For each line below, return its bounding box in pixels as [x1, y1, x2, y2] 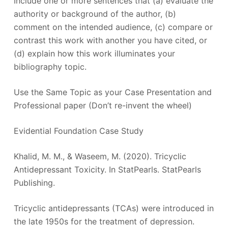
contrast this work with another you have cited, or [13, 35, 207, 45]
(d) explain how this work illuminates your [13, 48, 175, 59]
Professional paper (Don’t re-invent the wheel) [13, 100, 192, 110]
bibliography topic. [13, 61, 87, 72]
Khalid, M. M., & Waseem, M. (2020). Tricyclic [13, 151, 186, 161]
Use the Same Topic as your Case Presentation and [13, 87, 212, 97]
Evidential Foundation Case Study [13, 125, 144, 136]
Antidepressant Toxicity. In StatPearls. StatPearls [13, 164, 201, 175]
